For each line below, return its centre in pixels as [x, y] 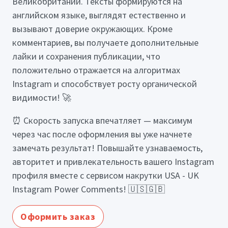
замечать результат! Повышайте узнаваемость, [107, 148]
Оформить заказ [58, 216]
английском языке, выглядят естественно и [99, 15]
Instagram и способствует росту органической [105, 83]
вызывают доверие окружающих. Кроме [92, 28]
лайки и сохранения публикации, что [86, 56]
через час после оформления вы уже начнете [102, 134]
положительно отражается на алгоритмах [96, 70]
